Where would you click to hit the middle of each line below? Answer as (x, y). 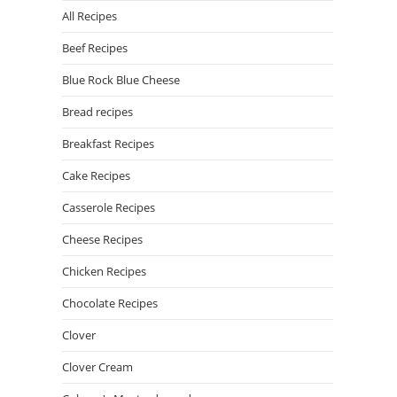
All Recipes (90, 16)
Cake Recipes (96, 175)
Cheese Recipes (102, 239)
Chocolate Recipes (110, 303)
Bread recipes (97, 112)
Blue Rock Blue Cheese (121, 80)
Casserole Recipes (109, 207)
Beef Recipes (95, 48)
